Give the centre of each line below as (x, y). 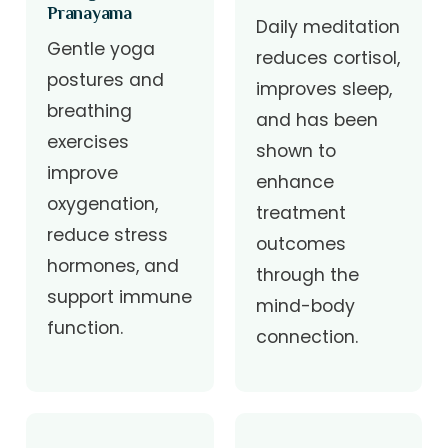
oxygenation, (103, 204)
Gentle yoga (101, 49)
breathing (90, 111)
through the (307, 275)
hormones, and (113, 266)
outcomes (300, 244)
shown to (295, 151)
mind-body (305, 306)
